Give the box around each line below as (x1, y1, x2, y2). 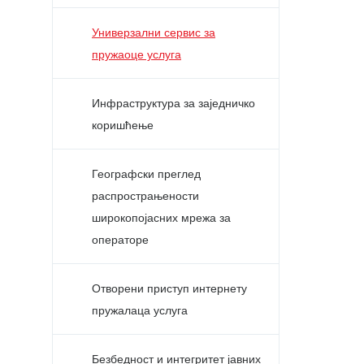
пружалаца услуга (92, 304, 188, 317)
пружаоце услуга (92, 48, 181, 61)
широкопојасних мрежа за (92, 211, 231, 224)
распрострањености (92, 189, 199, 202)
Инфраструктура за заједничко (92, 97, 255, 110)
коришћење (92, 119, 154, 132)
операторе (92, 233, 149, 246)
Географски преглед (92, 167, 201, 180)
